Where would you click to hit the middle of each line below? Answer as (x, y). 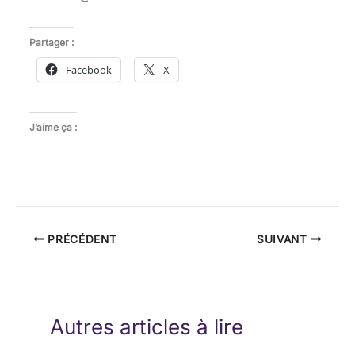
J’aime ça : (53, 127)
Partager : (52, 43)
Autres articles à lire (146, 327)
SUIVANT (284, 239)
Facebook (89, 70)
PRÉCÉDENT (80, 239)
